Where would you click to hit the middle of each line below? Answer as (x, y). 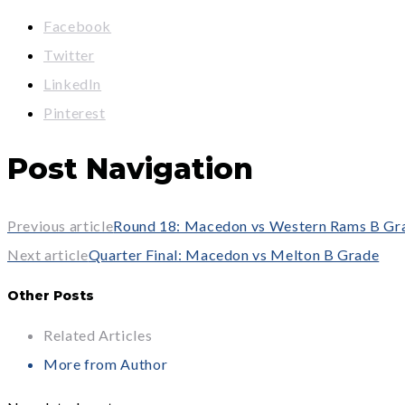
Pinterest (75, 112)
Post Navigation (130, 169)
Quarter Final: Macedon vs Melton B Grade (234, 254)
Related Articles (98, 335)
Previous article (61, 225)
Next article (48, 254)
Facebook (78, 25)
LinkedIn (73, 83)
